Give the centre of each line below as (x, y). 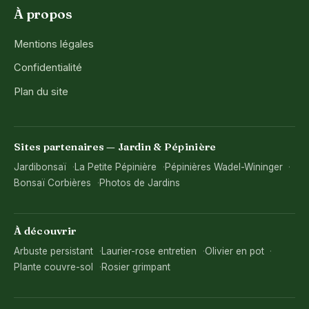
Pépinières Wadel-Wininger (223, 167)
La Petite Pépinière (115, 167)
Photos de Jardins (139, 183)
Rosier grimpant (136, 267)
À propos (43, 13)
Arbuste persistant (53, 251)
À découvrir (45, 231)
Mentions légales (54, 44)
